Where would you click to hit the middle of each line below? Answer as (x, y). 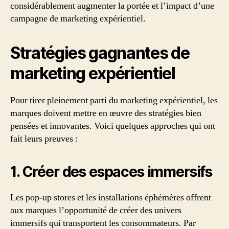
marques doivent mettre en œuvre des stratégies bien (106, 113)
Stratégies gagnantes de (100, 53)
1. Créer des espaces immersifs (111, 172)
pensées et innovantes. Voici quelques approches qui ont (113, 126)
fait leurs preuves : (44, 139)
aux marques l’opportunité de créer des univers (96, 211)
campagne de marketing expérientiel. (78, 19)
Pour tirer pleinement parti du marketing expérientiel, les (114, 101)
